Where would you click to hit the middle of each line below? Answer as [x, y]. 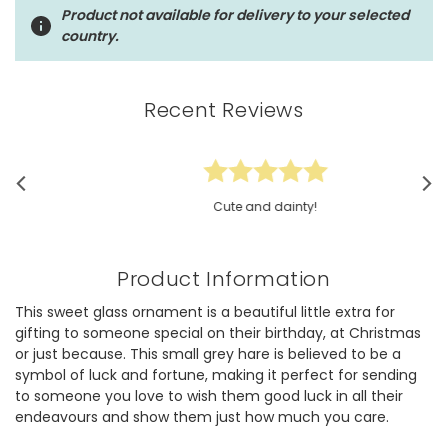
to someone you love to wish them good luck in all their [209, 396]
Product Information [224, 279]
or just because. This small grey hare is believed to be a [208, 354]
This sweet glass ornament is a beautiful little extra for [205, 312]
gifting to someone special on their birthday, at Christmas [218, 333]
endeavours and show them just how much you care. [202, 417]
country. [90, 36]
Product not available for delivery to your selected [235, 15]
